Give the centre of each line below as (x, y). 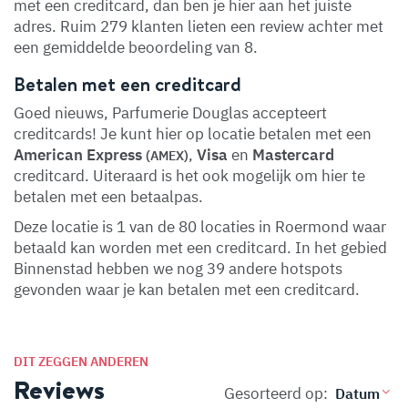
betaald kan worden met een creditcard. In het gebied (200, 248)
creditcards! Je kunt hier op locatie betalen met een (193, 134)
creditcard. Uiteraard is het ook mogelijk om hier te (189, 176)
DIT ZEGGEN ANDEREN (81, 362)
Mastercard (293, 155)
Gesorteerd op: (276, 393)
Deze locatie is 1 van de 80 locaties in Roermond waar (200, 227)
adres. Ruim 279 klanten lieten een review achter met (199, 26)
